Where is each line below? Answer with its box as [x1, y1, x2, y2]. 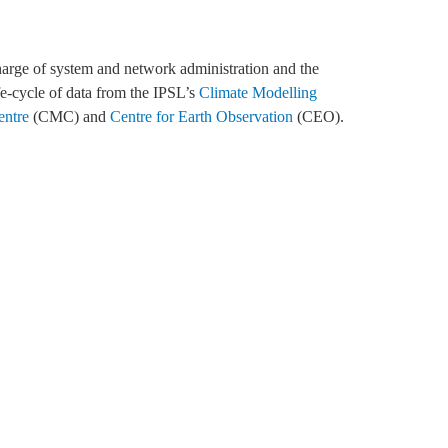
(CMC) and [29, 108, 111, 126]
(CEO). [293, 108, 345, 126]
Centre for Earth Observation [110, 108, 294, 126]
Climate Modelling [199, 84, 318, 102]
